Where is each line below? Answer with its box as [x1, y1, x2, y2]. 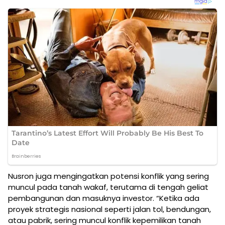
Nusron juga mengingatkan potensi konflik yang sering [8, 171, 209, 182]
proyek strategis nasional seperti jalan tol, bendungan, [8, 204, 211, 215]
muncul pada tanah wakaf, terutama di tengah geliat [8, 182, 208, 193]
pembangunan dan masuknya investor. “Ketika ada [8, 193, 199, 204]
